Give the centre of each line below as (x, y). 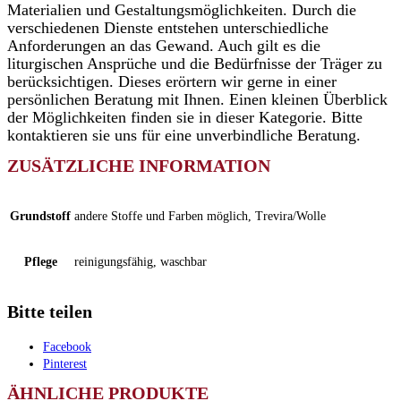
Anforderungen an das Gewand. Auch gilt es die (164, 46)
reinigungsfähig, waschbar (141, 262)
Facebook (67, 347)
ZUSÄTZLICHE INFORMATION (139, 166)
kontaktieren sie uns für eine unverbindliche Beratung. (184, 135)
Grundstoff (40, 216)
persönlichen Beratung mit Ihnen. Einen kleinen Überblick (197, 99)
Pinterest (65, 364)
